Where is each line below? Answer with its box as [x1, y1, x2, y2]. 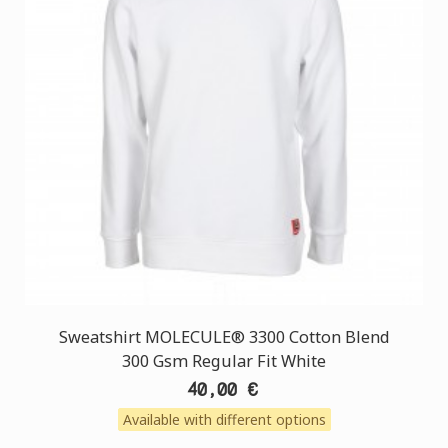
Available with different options [122, 410, 326, 429]
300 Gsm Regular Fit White [122, 350, 326, 372]
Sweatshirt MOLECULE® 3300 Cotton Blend [58, 326, 390, 348]
